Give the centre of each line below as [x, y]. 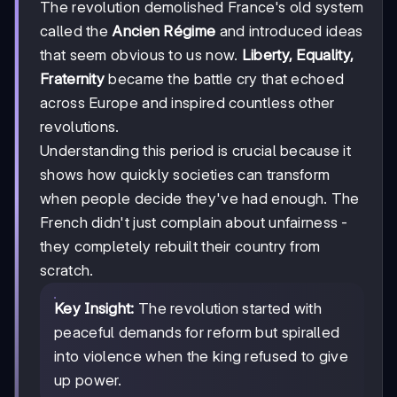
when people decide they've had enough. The [200, 198]
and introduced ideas [289, 31]
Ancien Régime [164, 31]
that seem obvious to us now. [141, 54]
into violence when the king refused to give [201, 356]
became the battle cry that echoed [225, 78]
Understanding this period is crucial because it [196, 150]
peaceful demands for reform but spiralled [197, 332]
